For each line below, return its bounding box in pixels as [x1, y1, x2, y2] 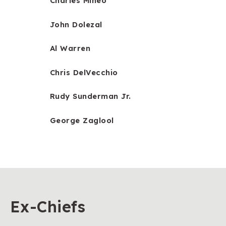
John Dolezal [50, 19, 102, 29]
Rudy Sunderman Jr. [50, 91, 131, 101]
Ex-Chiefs [10, 197, 86, 217]
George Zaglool [50, 115, 114, 125]
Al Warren [50, 43, 91, 53]
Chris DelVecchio [50, 67, 118, 77]
